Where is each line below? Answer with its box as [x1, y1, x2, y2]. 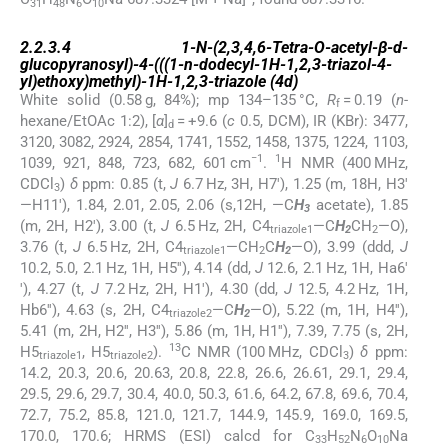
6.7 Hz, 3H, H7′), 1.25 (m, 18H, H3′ [178, 174, 408, 193]
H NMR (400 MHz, [281, 153, 408, 172]
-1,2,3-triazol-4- [280, 54, 392, 74]
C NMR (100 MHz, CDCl [180, 342, 343, 361]
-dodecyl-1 [193, 54, 269, 74]
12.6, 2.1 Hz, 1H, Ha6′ [262, 258, 408, 277]
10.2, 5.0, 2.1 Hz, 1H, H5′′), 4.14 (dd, [20, 258, 255, 277]
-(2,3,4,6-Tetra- [206, 37, 314, 57]
